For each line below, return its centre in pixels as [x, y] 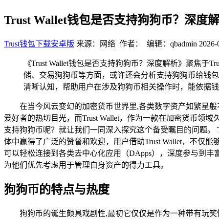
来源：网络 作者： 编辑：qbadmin [137, 44]
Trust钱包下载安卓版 [39, 44]
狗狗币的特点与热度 [57, 189]
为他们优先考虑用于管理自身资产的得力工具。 [86, 165]
